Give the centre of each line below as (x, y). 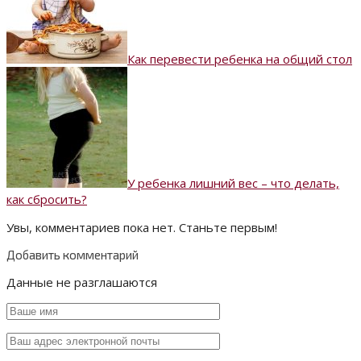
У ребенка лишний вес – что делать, (233, 183)
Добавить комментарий (73, 255)
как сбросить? (47, 199)
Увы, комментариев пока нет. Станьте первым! (142, 228)
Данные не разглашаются (82, 282)
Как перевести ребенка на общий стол (240, 59)
